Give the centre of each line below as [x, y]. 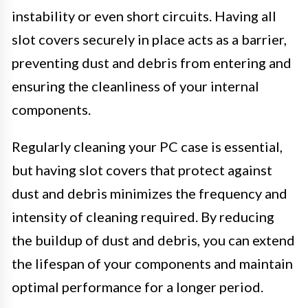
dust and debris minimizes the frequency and [150, 194]
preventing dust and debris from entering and [152, 63]
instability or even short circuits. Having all [144, 16]
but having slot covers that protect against [142, 170]
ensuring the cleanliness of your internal [135, 86]
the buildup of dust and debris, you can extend [153, 240]
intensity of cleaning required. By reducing [143, 217]
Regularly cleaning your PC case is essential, [147, 147]
